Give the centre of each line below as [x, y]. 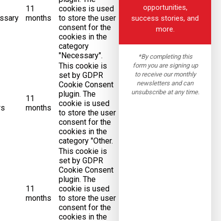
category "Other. [86, 141]
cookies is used [86, 9]
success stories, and [165, 18]
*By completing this [165, 56]
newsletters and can [165, 83]
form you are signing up [165, 65]
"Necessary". [80, 55]
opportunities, [165, 7]
